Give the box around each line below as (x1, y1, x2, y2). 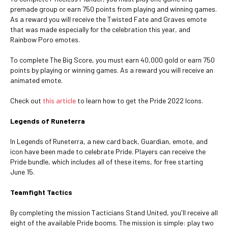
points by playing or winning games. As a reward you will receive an (10, 66, 213, 74)
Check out (10, 96, 43, 105)
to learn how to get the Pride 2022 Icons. (76, 96, 203, 105)
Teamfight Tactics (10, 188, 72, 196)
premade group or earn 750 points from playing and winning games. (10, 5, 217, 13)
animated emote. (10, 76, 63, 84)
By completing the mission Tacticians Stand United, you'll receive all (10, 208, 218, 217)
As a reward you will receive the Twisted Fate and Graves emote (10, 15, 207, 23)
